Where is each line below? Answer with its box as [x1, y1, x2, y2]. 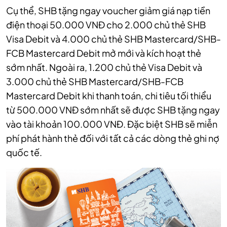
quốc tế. [6, 146, 42, 158]
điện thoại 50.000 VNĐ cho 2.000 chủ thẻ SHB [6, 19, 206, 30]
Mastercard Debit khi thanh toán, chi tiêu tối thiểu [6, 90, 211, 101]
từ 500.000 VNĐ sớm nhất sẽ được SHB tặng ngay [6, 104, 220, 116]
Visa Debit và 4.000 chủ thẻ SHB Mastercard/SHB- [6, 33, 221, 45]
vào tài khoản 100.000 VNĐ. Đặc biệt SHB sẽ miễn [6, 118, 217, 130]
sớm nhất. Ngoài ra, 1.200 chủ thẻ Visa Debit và [6, 61, 202, 73]
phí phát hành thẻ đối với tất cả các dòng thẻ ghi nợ [6, 132, 219, 144]
